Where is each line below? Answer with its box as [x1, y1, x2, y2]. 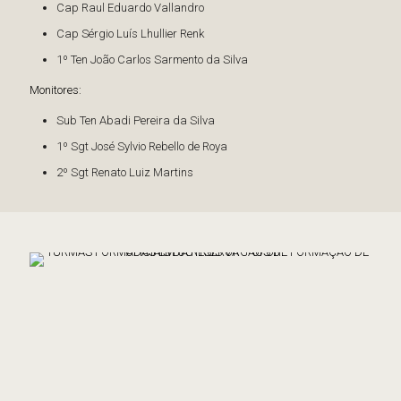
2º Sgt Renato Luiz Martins [56, 166, 193, 179]
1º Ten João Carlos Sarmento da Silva [56, 53, 248, 66]
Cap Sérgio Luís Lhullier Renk [56, 27, 204, 40]
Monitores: [30, 83, 81, 97]
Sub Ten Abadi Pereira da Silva [56, 114, 215, 127]
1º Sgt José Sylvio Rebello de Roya [56, 140, 227, 153]
